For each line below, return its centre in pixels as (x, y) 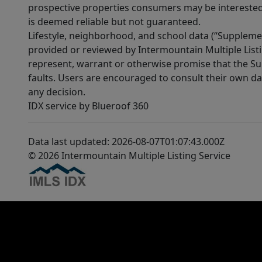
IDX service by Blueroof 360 (88, 106)
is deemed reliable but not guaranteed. (114, 22)
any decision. (57, 92)
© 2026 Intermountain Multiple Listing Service (129, 156)
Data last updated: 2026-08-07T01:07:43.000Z (126, 142)
